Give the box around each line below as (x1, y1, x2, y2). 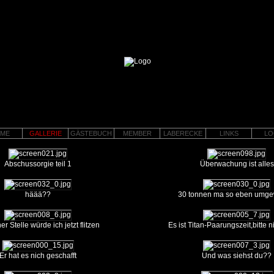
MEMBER (122, 130, 152, 137)
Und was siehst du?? (202, 251, 272, 260)
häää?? (25, 190, 51, 199)
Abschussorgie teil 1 (4, 160, 72, 168)
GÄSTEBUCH (70, 130, 112, 137)
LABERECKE (163, 130, 202, 137)
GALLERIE (29, 130, 62, 137)
